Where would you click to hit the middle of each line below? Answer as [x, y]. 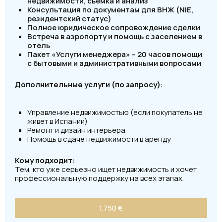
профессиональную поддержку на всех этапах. [99, 178]
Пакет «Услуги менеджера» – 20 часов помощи [115, 54]
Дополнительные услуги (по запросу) [88, 84]
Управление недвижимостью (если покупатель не [115, 112]
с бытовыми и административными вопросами [114, 63]
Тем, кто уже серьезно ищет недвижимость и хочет [106, 169]
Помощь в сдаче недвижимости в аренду [99, 139]
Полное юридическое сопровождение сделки [114, 28]
